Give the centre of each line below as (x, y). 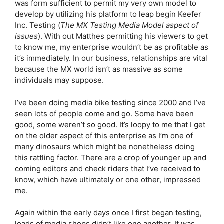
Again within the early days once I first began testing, (108, 213)
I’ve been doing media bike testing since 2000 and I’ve (110, 102)
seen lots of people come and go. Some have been (104, 113)
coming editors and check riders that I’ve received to (108, 168)
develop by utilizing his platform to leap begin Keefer (108, 14)
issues (26, 36)
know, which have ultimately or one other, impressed (108, 179)
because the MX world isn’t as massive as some (99, 69)
